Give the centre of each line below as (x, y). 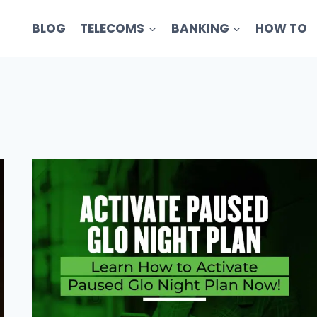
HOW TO (282, 28)
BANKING (200, 28)
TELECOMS (113, 28)
